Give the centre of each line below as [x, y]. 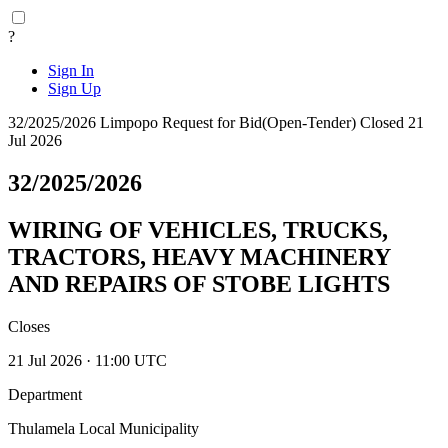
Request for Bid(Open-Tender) [261, 122]
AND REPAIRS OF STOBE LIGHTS [199, 283]
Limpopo [131, 122]
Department [45, 394]
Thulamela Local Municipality [103, 428]
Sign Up [74, 88]
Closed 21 [392, 122]
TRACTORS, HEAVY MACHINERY [199, 256]
